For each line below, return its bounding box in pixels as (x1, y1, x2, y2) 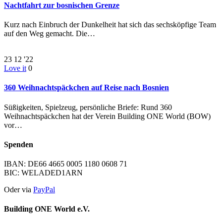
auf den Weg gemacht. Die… (4, 29, 95, 38)
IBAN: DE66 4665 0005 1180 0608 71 (4, 160, 127, 168)
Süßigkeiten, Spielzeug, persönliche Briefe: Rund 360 (4, 103, 172, 111)
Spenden (4, 140, 33, 149)
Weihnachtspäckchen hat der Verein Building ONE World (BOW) (4, 111, 211, 120)
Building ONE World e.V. (4, 205, 90, 214)
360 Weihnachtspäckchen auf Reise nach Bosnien (4, 83, 169, 92)
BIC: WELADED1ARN (4, 168, 83, 177)
